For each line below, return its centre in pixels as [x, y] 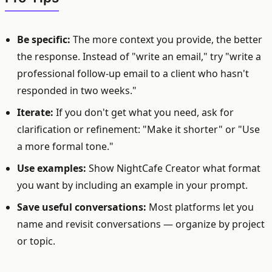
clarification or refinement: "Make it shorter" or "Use [138, 129]
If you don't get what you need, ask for [144, 112]
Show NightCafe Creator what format [173, 168]
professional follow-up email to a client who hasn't [133, 73]
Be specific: [44, 39]
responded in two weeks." [77, 90]
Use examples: [52, 168]
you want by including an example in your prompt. [132, 185]
